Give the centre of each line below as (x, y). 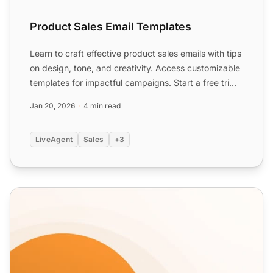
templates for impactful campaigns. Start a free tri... (133, 82)
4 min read (102, 105)
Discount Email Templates (68, 194)
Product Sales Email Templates (111, 26)
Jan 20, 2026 (52, 105)
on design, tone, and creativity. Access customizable (135, 68)
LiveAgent (54, 139)
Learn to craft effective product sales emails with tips (136, 53)
